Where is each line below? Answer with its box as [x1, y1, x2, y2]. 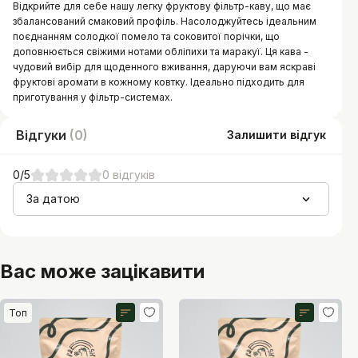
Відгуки [16, 126, 66, 143]
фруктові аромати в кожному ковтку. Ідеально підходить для [13, 75, 304, 88]
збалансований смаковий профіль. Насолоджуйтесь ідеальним [13, 14, 316, 27]
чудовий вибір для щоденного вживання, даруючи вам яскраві [13, 60, 316, 73]
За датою [26, 191, 80, 205]
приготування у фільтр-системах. [13, 90, 173, 103]
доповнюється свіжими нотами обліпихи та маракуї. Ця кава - [13, 45, 308, 58]
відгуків [113, 167, 155, 181]
